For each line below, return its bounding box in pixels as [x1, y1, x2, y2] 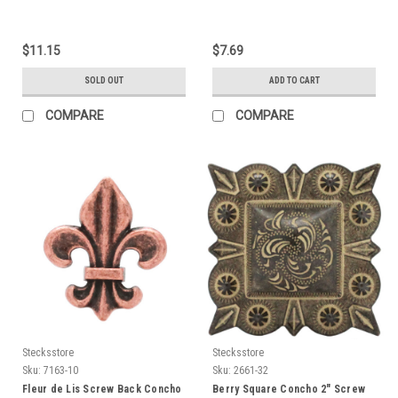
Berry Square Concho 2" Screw [212, 382, 365, 395]
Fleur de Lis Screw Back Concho [22, 382, 182, 395]
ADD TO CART [268, 75, 320, 85]
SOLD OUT [84, 75, 123, 85]
